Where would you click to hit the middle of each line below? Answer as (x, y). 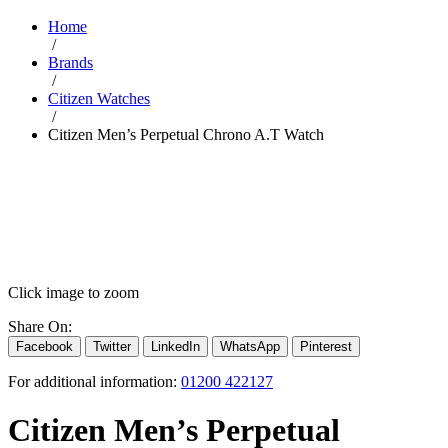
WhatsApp (250, 346)
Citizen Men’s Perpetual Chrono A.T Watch (186, 134)
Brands (70, 62)
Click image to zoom (73, 292)
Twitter (112, 346)
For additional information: (94, 381)
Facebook (44, 346)
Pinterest (326, 346)
